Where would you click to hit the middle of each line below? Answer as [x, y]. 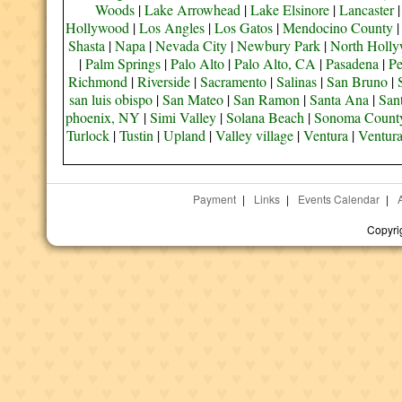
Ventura [325, 135]
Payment [214, 199]
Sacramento [233, 81]
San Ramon [267, 99]
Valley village [254, 135]
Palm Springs [122, 63]
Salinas [296, 81]
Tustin [136, 135]
